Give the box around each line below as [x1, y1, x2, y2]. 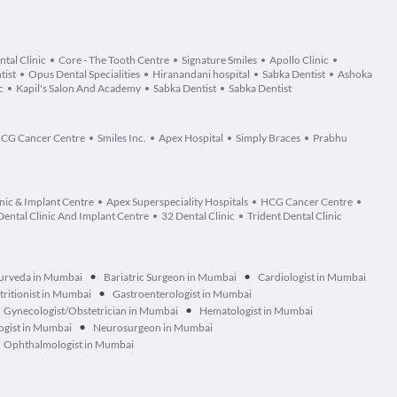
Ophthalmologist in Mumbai [4, 338, 134, 351]
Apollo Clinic [269, 53, 329, 66]
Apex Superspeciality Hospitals [106, 195, 248, 208]
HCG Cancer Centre [261, 195, 353, 208]
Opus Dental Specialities [28, 67, 140, 81]
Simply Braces [236, 131, 300, 144]
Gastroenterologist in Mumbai [113, 287, 252, 300]
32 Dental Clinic [161, 209, 235, 222]
